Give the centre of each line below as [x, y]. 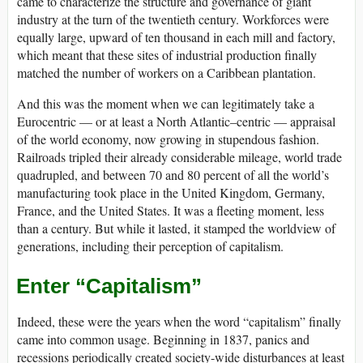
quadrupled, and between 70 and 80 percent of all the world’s [173, 174]
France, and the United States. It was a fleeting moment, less [171, 210]
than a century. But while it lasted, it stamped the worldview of [176, 228]
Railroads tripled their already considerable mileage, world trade [179, 156]
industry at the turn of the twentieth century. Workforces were [173, 19]
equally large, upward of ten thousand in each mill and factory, [176, 36]
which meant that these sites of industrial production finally [167, 54]
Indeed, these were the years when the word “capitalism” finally [179, 322]
